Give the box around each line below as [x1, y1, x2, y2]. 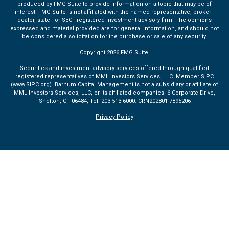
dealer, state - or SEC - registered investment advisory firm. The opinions [17, 17, 212, 24]
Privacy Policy [96, 113, 133, 120]
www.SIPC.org [13, 81, 50, 88]
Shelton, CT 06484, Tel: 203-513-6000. [38, 98, 138, 104]
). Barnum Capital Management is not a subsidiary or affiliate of [50, 81, 218, 88]
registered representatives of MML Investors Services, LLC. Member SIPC [15, 73, 214, 80]
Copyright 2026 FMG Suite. [79, 49, 150, 56]
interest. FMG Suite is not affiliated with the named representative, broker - [15, 9, 214, 15]
